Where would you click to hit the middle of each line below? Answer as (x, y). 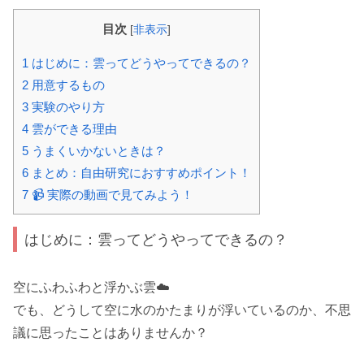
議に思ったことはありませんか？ (110, 332)
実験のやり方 (67, 107)
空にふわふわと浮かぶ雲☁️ (91, 287)
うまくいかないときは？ (97, 151)
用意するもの (67, 85)
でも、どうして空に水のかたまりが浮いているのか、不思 (182, 310)
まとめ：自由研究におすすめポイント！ (140, 173)
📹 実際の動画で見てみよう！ (111, 195)
